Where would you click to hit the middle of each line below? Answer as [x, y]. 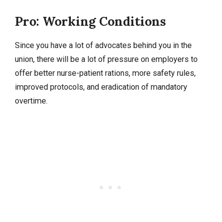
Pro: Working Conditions [90, 22]
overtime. [31, 101]
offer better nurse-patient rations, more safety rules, [105, 73]
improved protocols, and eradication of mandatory [101, 87]
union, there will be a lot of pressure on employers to [106, 59]
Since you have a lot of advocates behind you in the [103, 46]
